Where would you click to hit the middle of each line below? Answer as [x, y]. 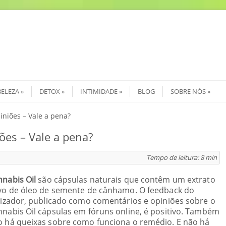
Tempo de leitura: [174, 157]
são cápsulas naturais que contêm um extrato [126, 180]
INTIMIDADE [99, 91]
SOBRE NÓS [188, 91]
